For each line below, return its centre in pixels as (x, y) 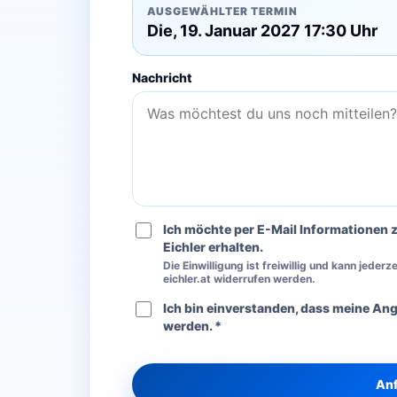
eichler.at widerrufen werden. (239, 279)
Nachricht (162, 78)
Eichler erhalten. (213, 247)
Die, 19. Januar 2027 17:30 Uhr (262, 31)
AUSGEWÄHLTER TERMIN (222, 12)
